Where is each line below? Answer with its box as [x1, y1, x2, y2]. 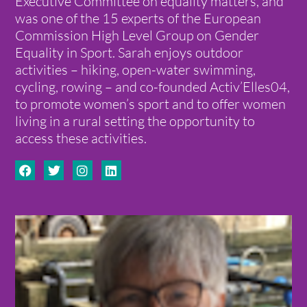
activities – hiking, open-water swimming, [15, 61, 256, 79]
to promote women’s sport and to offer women [15, 95, 286, 113]
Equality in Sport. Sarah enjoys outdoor [15, 44, 244, 62]
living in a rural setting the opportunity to [15, 112, 256, 130]
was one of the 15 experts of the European [15, 10, 262, 27]
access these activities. [15, 130, 147, 147]
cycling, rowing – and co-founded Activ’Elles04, [15, 78, 291, 96]
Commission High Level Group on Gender [15, 27, 260, 45]
